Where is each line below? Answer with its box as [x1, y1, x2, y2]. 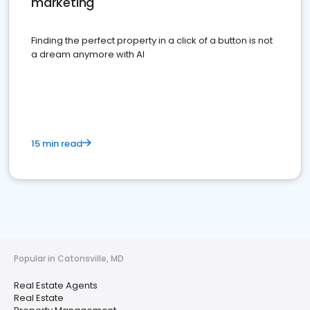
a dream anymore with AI [31, 48, 145, 62]
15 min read [31, 137, 82, 151]
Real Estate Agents [14, 279, 98, 293]
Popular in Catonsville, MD [14, 253, 124, 265]
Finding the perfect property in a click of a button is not [31, 34, 273, 48]
